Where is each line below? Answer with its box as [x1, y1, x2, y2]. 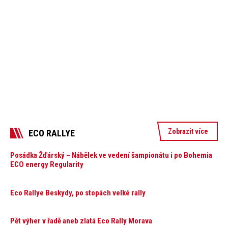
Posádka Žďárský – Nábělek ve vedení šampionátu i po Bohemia [10, 151, 212, 160]
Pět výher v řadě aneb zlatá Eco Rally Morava [10, 216, 152, 225]
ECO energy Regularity [10, 160, 83, 169]
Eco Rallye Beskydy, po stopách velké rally [10, 188, 146, 197]
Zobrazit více [168, 127, 209, 136]
